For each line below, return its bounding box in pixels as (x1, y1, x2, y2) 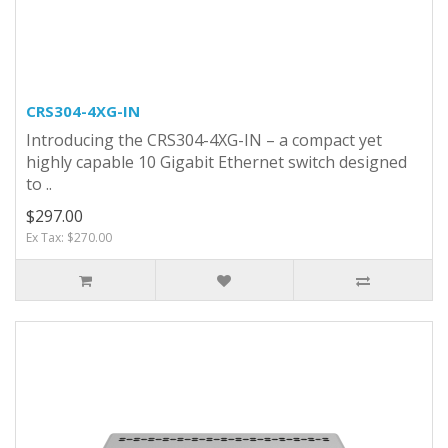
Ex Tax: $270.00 (26, 228, 112, 246)
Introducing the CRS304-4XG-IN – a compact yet (26, 128, 382, 151)
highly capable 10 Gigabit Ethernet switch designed (26, 150, 407, 173)
